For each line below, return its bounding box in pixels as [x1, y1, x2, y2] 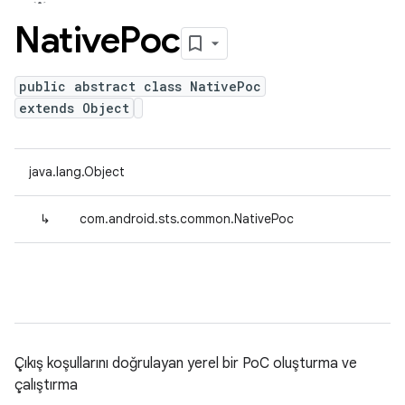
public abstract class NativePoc [19, 78, 261, 95]
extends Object [19, 99, 129, 117]
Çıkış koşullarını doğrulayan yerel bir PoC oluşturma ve [14, 354, 357, 372]
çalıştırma [14, 376, 78, 394]
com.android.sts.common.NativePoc [80, 211, 294, 227]
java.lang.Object [29, 164, 125, 180]
